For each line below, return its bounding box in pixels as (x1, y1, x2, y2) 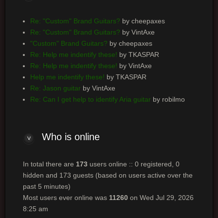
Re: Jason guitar (30, 84, 81, 92)
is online (61, 131, 100, 142)
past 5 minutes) (22, 182, 71, 190)
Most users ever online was (22, 194, 109, 201)
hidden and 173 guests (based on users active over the (22, 171, 193, 179)
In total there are (22, 160, 76, 168)
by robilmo (150, 95, 185, 103)
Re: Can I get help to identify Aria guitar (30, 95, 151, 103)
